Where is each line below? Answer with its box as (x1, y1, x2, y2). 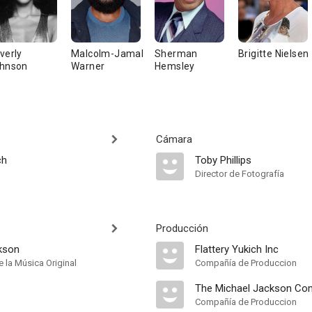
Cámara (156, 133, 192, 146)
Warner (71, 61, 105, 72)
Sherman (155, 48, 198, 59)
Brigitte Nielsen (238, 48, 309, 59)
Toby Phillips (195, 154, 251, 166)
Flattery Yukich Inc (195, 243, 279, 256)
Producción (156, 222, 208, 235)
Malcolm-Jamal (71, 48, 144, 59)
